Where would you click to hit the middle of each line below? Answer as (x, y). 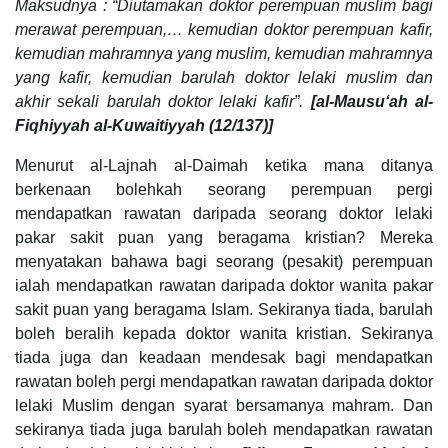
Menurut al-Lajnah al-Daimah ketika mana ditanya (224, 165)
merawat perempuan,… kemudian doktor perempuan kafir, (224, 29)
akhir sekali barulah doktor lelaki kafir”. (163, 101)
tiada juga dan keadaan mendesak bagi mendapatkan (224, 357)
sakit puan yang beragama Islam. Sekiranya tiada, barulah (224, 309)
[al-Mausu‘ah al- (372, 101)
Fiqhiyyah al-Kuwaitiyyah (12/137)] (144, 125)
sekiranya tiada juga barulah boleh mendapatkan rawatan (224, 429)
